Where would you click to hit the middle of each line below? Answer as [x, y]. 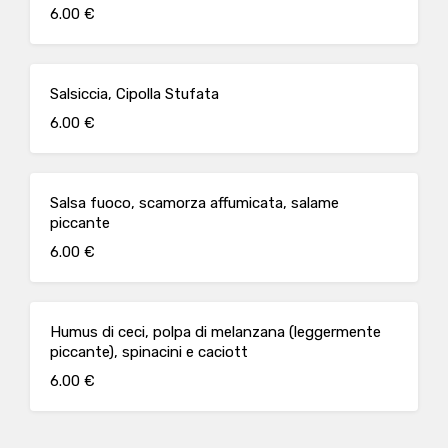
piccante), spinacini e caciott [149, 352]
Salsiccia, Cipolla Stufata [134, 94]
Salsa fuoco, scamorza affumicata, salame [194, 203]
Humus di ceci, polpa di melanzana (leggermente [215, 332]
